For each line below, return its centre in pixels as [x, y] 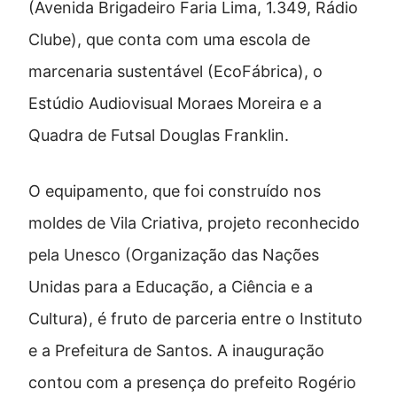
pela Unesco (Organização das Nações [174, 255]
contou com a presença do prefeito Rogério [192, 383]
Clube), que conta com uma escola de [169, 40]
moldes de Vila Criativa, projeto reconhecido [194, 223]
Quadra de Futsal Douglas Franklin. [159, 136]
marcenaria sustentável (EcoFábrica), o [175, 72]
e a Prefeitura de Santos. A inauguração [176, 351]
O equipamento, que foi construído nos [175, 191]
